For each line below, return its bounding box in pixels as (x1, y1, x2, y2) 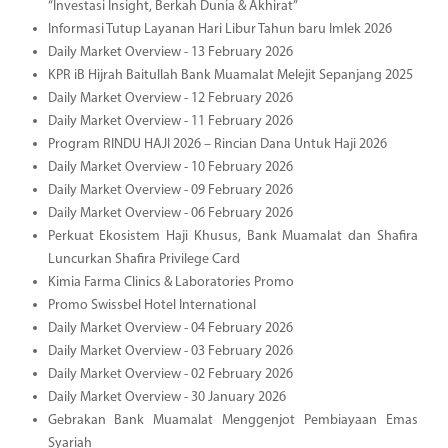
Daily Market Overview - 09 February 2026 (47, 182, 293, 198)
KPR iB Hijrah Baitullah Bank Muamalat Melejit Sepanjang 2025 (47, 67, 413, 83)
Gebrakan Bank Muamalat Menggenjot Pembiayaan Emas (47, 412, 418, 428)
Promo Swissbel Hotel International (47, 297, 256, 313)
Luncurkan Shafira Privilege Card (47, 251, 240, 267)
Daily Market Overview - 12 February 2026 (47, 90, 293, 106)
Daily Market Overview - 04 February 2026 (47, 320, 293, 336)
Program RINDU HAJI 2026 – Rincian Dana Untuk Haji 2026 (47, 136, 387, 152)
